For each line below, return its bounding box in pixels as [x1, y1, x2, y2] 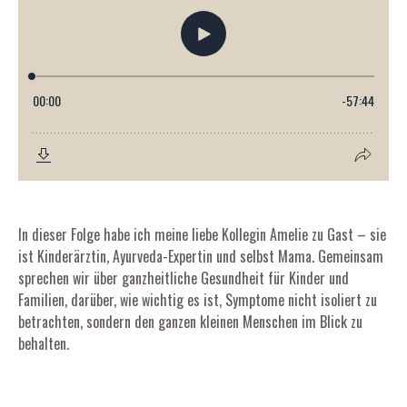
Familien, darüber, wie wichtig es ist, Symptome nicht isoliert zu [18, 289, 377, 311]
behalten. [18, 333, 69, 354]
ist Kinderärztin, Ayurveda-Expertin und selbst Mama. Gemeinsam [18, 245, 383, 267]
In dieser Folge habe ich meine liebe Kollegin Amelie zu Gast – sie [18, 223, 386, 245]
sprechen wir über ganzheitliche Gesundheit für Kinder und [18, 267, 349, 289]
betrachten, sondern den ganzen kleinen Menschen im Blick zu [18, 311, 362, 333]
